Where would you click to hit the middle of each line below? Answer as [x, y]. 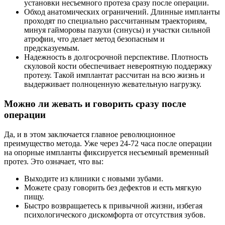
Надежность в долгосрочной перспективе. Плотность [116, 57]
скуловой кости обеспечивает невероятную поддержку [118, 66]
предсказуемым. [52, 48]
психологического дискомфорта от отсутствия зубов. [115, 214]
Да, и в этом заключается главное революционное [90, 134]
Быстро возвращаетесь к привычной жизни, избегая [113, 205]
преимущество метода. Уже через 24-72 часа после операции [108, 143]
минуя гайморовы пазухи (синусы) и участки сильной [117, 30]
